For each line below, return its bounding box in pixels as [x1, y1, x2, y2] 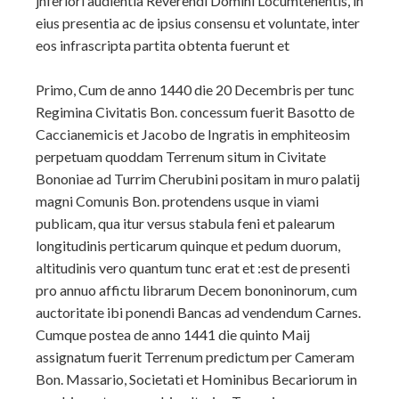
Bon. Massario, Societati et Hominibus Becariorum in [36, 370, 357, 387]
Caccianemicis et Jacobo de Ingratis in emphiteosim [36, 126, 350, 142]
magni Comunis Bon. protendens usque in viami [36, 192, 319, 209]
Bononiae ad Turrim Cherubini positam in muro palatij [36, 170, 360, 187]
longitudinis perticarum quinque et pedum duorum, [36, 237, 340, 254]
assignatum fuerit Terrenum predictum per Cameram [36, 348, 354, 365]
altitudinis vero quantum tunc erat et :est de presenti [36, 259, 350, 276]
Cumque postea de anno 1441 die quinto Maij [36, 326, 310, 343]
